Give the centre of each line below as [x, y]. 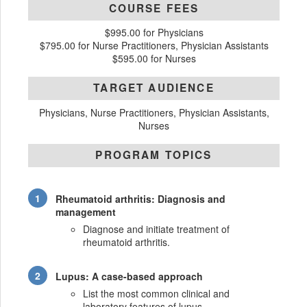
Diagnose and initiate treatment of [157, 229]
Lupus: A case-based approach [130, 277]
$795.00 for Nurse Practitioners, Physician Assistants [154, 46]
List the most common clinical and [157, 294]
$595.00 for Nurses [154, 59]
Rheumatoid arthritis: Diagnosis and [141, 199]
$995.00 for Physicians [154, 33]
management [86, 212]
